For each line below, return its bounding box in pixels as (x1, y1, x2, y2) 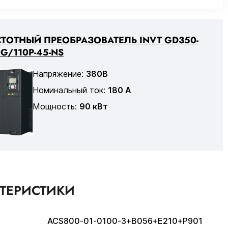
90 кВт (79, 101, 108, 111)
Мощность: (32, 101, 79, 111)
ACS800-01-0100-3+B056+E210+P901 (47, 215, 203, 226)
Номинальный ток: (32, 84, 108, 95)
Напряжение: (32, 68, 86, 79)
